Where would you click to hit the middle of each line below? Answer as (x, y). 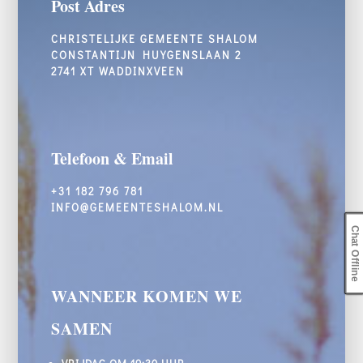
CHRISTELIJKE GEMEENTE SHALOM (154, 39)
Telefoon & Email (112, 159)
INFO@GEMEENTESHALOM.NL (137, 207)
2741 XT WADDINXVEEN (117, 71)
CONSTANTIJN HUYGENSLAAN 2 (146, 55)
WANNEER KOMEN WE (146, 297)
